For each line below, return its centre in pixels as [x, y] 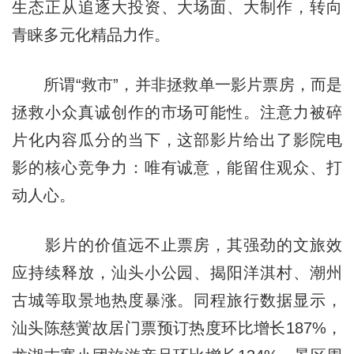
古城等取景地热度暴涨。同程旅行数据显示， [177, 300]
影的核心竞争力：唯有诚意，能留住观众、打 [177, 167]
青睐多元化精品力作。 [90, 34]
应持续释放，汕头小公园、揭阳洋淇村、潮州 [177, 272]
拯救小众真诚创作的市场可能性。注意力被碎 [177, 112]
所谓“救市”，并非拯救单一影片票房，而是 [177, 84]
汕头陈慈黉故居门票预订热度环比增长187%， [177, 328]
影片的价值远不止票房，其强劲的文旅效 [177, 245]
